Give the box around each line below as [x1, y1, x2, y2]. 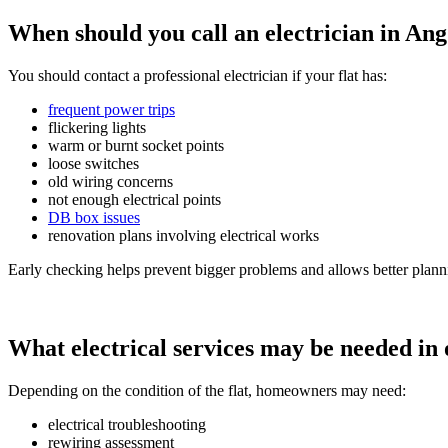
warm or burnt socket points [48, 136, 224, 154]
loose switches [48, 154, 139, 172]
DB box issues [48, 208, 140, 226]
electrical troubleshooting [48, 415, 206, 433]
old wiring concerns [48, 172, 173, 190]
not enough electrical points [48, 190, 221, 208]
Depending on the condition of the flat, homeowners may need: [8, 381, 406, 399]
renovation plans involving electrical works [48, 226, 319, 244]
